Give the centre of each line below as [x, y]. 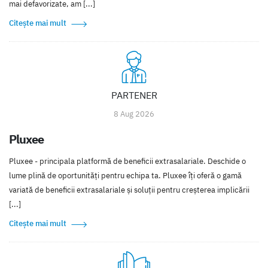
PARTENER [134, 95]
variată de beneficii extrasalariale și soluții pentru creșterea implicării [129, 190]
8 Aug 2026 [134, 114]
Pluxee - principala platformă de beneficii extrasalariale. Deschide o [127, 162]
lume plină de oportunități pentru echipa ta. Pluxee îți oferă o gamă [125, 176]
